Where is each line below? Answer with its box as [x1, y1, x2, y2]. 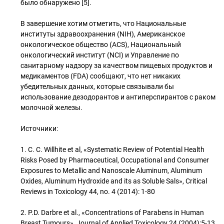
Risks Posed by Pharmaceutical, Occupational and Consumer [20, 156, 209, 164]
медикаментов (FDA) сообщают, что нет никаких [20, 72, 180, 80]
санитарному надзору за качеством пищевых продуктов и [20, 61, 212, 69]
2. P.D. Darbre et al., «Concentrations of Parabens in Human [20, 208, 204, 216]
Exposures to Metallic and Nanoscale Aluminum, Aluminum [20, 166, 202, 174]
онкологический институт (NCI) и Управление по [20, 51, 179, 59]
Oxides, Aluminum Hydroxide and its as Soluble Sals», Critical [20, 177, 207, 185]
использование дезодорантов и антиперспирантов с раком [20, 93, 215, 101]
